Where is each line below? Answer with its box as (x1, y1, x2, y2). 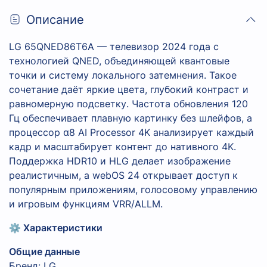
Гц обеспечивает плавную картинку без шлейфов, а (9, 112, 252, 125)
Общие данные (9, 246, 80, 258)
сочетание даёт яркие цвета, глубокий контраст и (9, 83, 249, 96)
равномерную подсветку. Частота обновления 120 (9, 98, 248, 110)
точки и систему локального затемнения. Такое (9, 69, 237, 82)
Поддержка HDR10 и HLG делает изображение (9, 155, 231, 167)
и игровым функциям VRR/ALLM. (9, 198, 163, 210)
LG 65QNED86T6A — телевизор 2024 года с (9, 41, 219, 53)
